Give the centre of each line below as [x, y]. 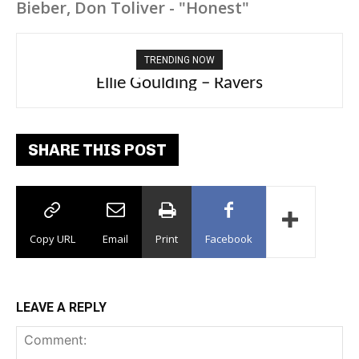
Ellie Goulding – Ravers [179, 84]
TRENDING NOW [179, 60]
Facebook [229, 239]
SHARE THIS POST [97, 150]
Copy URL [52, 239]
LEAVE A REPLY [61, 307]
